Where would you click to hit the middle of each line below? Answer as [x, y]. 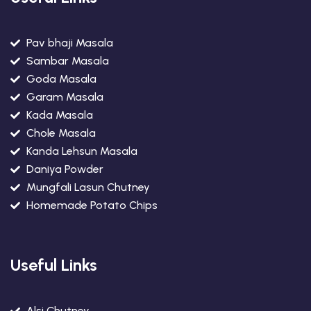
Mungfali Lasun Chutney [88, 187]
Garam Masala [65, 97]
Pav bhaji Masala [69, 43]
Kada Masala [59, 115]
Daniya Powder [65, 169]
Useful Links [54, 265]
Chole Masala [61, 133]
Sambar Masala [67, 61]
